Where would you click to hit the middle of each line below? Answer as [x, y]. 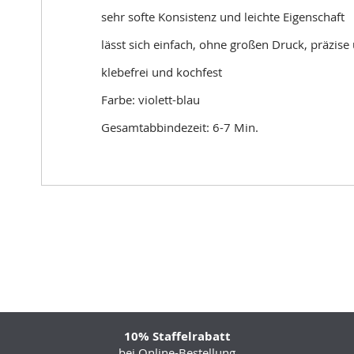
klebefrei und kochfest [162, 72]
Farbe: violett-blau [151, 100]
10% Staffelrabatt [177, 337]
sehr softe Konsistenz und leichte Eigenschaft [223, 17]
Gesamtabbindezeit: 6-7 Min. [180, 127]
